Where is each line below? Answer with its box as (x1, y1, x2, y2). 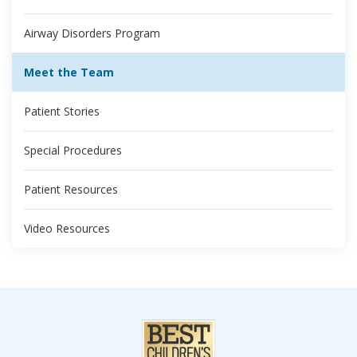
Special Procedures (24, 143, 122, 159)
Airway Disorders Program (24, 25, 160, 41)
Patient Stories (24, 104, 100, 120)
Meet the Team (24, 65, 114, 80)
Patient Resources (24, 182, 118, 198)
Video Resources (24, 221, 110, 237)
